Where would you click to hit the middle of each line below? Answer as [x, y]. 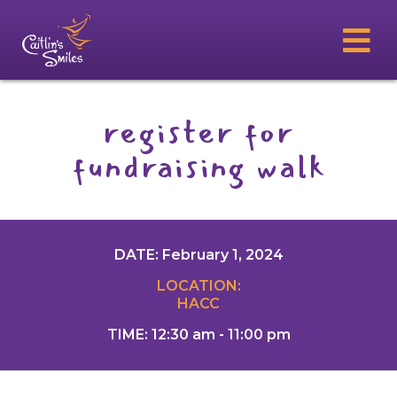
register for [198, 132]
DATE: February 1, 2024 [198, 255]
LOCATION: [198, 286]
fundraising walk [198, 167]
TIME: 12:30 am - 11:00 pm [198, 335]
